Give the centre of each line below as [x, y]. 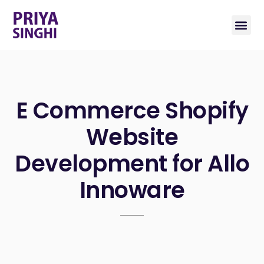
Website [132, 137]
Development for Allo [132, 164]
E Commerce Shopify [132, 111]
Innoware [132, 190]
